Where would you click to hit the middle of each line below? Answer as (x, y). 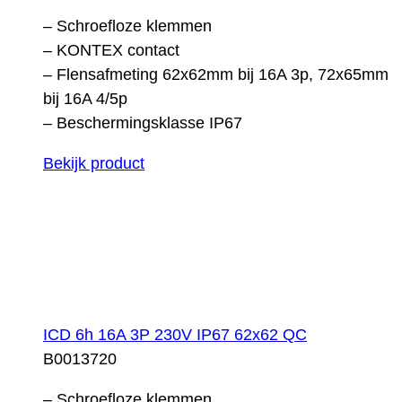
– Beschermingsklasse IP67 (143, 122)
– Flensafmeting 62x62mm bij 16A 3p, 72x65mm (216, 74)
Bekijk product (94, 163)
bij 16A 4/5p (85, 98)
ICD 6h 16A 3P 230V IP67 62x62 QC (175, 334)
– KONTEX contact (111, 50)
